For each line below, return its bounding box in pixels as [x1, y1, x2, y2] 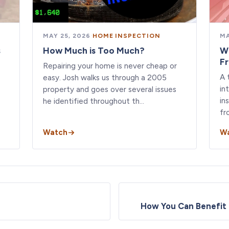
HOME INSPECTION [92, 32, 161, 39]
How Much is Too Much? [43, 45, 145, 56]
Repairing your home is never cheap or [43, 61, 177, 71]
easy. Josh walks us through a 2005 [43, 73, 167, 82]
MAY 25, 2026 [43, 32, 90, 39]
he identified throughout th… [43, 96, 145, 106]
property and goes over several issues [43, 84, 177, 94]
